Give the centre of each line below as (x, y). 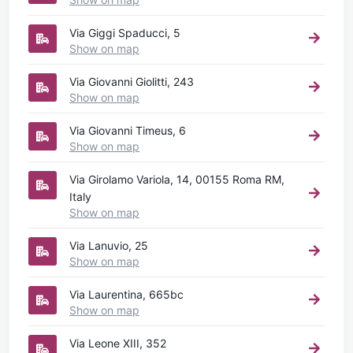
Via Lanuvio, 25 (109, 245)
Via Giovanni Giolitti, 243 (132, 81)
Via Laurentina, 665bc (126, 294)
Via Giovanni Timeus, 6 (128, 130)
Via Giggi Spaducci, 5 (125, 32)
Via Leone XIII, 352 (118, 343)
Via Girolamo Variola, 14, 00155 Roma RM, (177, 179)
